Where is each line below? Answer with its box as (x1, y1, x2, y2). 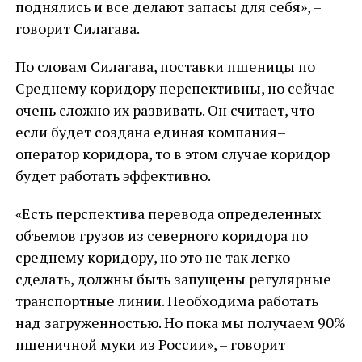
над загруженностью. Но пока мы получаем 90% (15, 313, 346, 332)
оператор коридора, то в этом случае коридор (15, 144, 330, 163)
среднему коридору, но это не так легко (15, 247, 290, 267)
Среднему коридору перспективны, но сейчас (15, 78, 335, 98)
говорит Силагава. (15, 19, 140, 38)
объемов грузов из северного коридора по (15, 225, 308, 245)
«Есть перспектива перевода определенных (15, 204, 321, 223)
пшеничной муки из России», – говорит (15, 335, 285, 354)
